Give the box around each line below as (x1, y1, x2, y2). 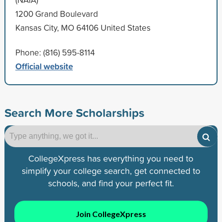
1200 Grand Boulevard (15, 7, 98, 19)
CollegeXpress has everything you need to (28, 152, 194, 165)
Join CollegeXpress (75, 209, 146, 219)
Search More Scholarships (4, 104, 144, 121)
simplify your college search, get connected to (21, 164, 200, 177)
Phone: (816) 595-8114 (15, 46, 95, 58)
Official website (15, 59, 73, 72)
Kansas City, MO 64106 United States (15, 21, 151, 33)
